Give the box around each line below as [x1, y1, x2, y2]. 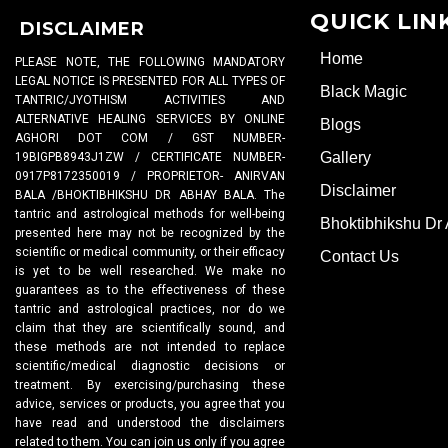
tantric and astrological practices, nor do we [15, 302, 285, 317]
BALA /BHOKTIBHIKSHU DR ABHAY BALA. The [15, 188, 285, 203]
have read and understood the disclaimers [15, 416, 285, 431]
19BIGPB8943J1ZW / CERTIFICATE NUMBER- [15, 150, 285, 165]
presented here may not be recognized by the [15, 226, 285, 241]
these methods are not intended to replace [15, 340, 285, 355]
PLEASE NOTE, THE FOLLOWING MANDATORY [15, 55, 285, 70]
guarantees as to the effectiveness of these [15, 283, 285, 298]
